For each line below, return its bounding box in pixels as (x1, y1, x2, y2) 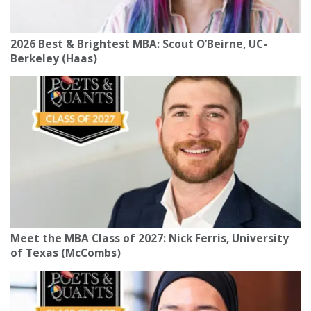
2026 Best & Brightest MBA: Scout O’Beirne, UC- (10, 36, 267, 51)
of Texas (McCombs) (10, 245, 121, 260)
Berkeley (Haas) (10, 51, 97, 66)
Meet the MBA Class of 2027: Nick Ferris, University (10, 230, 289, 246)
